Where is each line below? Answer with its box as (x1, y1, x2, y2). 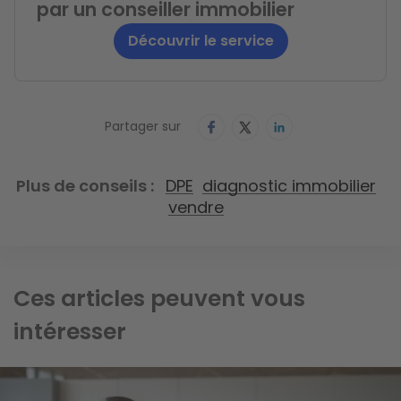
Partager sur (105, 117, 181, 136)
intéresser (13, 316, 126, 348)
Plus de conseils (16, 175, 147, 198)
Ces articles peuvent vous (13, 283, 305, 315)
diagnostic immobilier (202, 175, 376, 198)
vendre (168, 196, 224, 219)
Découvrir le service (127, 30, 274, 51)
